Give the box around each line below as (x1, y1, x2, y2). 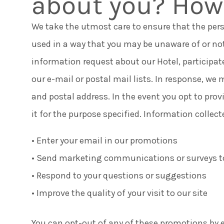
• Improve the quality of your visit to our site (31, 187, 207, 198)
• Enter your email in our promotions (31, 134, 177, 146)
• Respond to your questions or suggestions (31, 169, 206, 181)
